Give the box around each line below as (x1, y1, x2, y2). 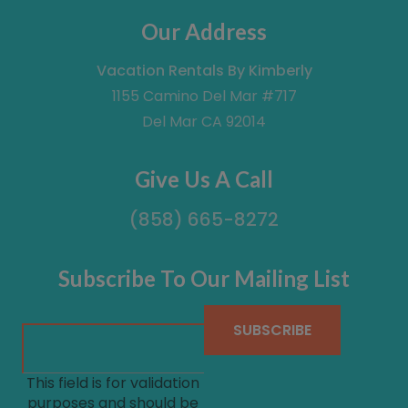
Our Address (141, 18, 267, 45)
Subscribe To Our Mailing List (58, 265, 350, 291)
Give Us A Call (135, 166, 273, 192)
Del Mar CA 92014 (142, 111, 266, 132)
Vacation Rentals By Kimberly (96, 60, 312, 81)
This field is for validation (26, 372, 199, 393)
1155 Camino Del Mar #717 (111, 86, 297, 107)
